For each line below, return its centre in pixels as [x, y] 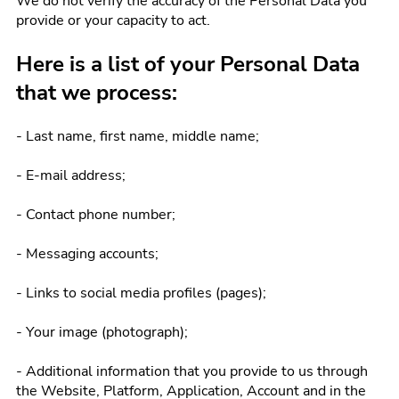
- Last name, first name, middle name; [138, 136]
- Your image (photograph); [102, 332]
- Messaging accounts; [87, 254]
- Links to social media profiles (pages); [141, 293]
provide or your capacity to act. [113, 20]
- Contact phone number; [96, 215]
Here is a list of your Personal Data [188, 64]
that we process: [97, 93]
